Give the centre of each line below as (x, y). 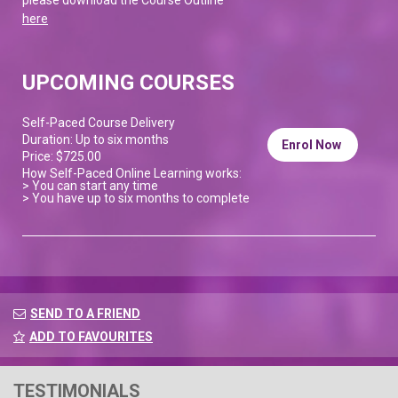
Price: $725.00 (62, 156)
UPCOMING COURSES (128, 82)
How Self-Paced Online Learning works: (132, 173)
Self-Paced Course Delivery (99, 122)
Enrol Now (313, 144)
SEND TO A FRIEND (85, 314)
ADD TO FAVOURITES (91, 337)
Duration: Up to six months (96, 139)
